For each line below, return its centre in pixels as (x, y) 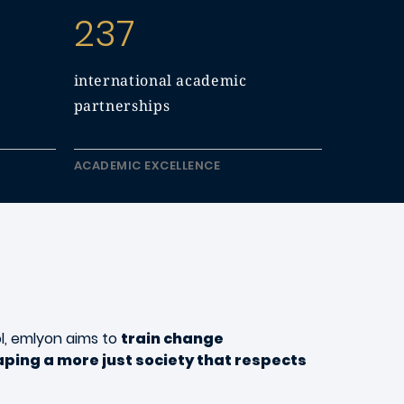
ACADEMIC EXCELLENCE (147, 165)
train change (172, 338)
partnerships (122, 105)
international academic (160, 80)
